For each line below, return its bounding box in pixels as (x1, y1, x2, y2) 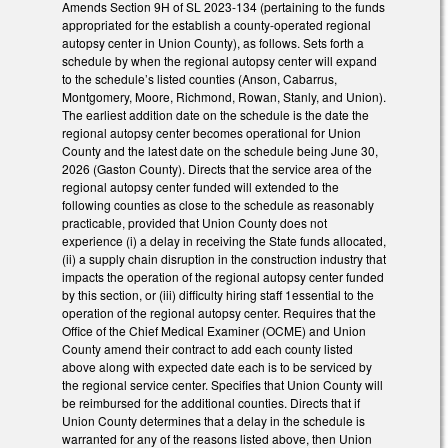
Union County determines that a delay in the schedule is (62, 412, 365, 430)
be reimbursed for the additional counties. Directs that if (62, 394, 360, 412)
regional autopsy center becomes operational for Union (62, 124, 361, 142)
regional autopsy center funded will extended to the (62, 178, 339, 196)
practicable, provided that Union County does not (62, 214, 327, 232)
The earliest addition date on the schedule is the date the (62, 106, 369, 124)
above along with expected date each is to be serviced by (62, 358, 372, 376)
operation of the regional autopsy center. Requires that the (62, 304, 376, 322)
